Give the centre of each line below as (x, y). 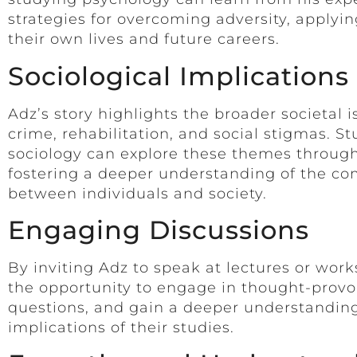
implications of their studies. (121, 327)
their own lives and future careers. (144, 39)
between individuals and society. (137, 193)
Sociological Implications (178, 76)
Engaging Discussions (159, 229)
